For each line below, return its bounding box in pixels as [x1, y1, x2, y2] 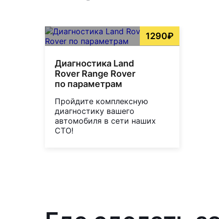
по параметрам [55, 78, 122, 89]
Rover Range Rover [55, 68, 135, 79]
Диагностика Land [55, 58, 134, 68]
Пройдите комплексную [55, 96, 148, 106]
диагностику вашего [55, 106, 134, 116]
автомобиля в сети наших [55, 115, 156, 126]
